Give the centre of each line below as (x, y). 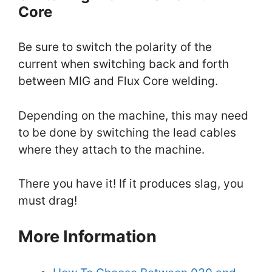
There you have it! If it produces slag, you (131, 184)
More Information (87, 236)
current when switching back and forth (124, 64)
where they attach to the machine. (111, 149)
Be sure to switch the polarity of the (115, 47)
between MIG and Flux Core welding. (118, 81)
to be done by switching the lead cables (127, 132)
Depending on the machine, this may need (133, 115)
